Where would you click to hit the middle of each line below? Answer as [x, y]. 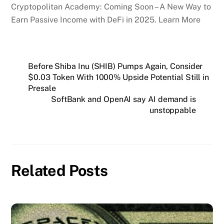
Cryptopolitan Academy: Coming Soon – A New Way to [111, 7]
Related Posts [59, 170]
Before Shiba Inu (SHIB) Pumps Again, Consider [115, 66]
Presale [42, 88]
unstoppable [172, 110]
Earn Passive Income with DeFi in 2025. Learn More [106, 20]
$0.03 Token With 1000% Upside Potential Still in [119, 77]
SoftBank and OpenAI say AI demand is [123, 99]
